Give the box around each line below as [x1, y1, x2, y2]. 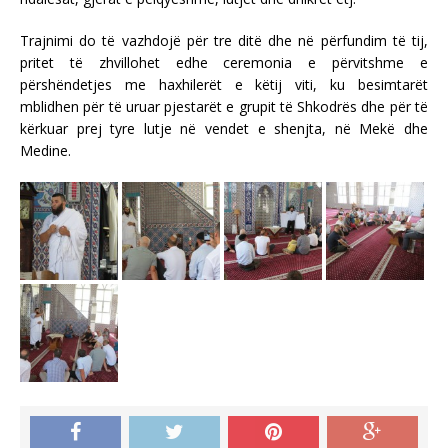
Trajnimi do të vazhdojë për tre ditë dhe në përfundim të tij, [20, 30, 428, 50]
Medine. [20, 140, 71, 160]
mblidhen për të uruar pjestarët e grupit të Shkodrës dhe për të [20, 96, 428, 116]
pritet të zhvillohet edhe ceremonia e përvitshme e [20, 52, 428, 72]
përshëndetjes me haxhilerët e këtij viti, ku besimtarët [20, 74, 428, 94]
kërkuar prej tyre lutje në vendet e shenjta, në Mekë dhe [20, 118, 428, 138]
